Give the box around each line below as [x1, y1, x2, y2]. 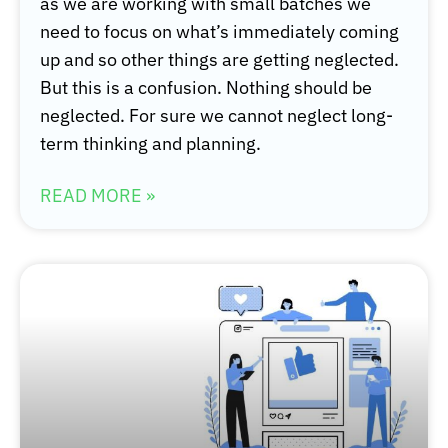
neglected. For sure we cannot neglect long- [40, 104, 393, 128]
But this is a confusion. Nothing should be [40, 76, 372, 100]
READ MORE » [40, 184, 155, 208]
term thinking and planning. [40, 132, 261, 156]
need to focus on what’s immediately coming [40, 20, 399, 44]
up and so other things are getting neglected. [40, 48, 399, 72]
